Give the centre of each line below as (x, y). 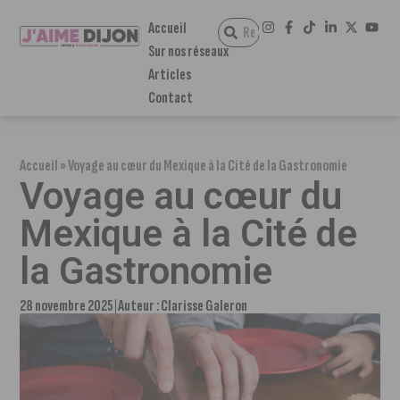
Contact (170, 98)
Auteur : (140, 306)
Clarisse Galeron (204, 306)
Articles (169, 75)
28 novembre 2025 (67, 306)
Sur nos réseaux (188, 51)
